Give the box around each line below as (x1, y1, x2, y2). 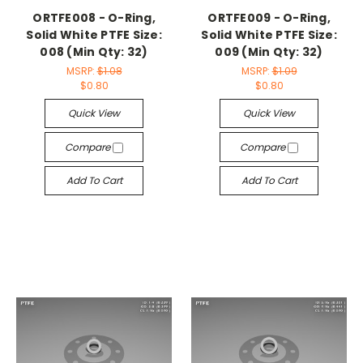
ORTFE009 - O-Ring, (207, 10, 331, 27)
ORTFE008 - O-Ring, (32, 10, 156, 27)
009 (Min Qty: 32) (215, 44, 323, 61)
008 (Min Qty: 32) (40, 44, 148, 61)
